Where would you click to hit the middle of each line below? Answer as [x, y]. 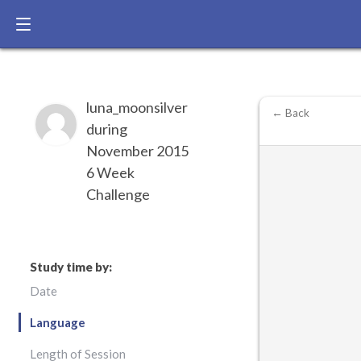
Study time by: [71, 267]
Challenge [118, 194]
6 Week [110, 172]
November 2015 [137, 151]
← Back [290, 113]
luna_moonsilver [137, 107]
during [107, 129]
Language [58, 322]
